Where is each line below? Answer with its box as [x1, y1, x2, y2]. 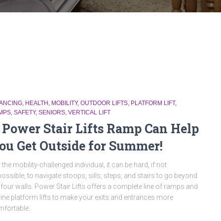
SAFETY [14, 109, 36, 116]
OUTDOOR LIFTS [80, 99, 128, 107]
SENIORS [38, 109, 65, 116]
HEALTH [25, 99, 48, 107]
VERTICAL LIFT [68, 109, 110, 116]
